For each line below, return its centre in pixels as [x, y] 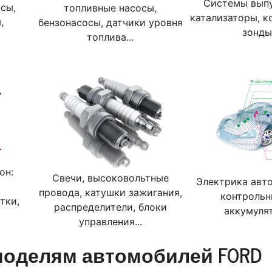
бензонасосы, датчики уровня [110, 22]
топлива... [110, 37]
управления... [110, 222]
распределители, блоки [110, 207]
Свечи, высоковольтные [110, 178]
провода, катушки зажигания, [110, 192]
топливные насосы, [110, 8]
